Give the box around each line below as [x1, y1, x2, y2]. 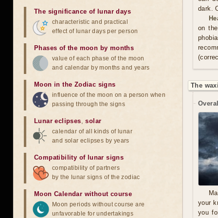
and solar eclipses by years [52, 137, 129, 144]
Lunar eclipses [34, 117, 81, 125]
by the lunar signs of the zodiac [52, 174, 140, 181]
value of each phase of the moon [52, 55, 145, 62]
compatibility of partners [52, 164, 120, 171]
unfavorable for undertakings [52, 210, 134, 217]
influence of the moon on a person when [52, 91, 166, 98]
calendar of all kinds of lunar [52, 128, 132, 135]
